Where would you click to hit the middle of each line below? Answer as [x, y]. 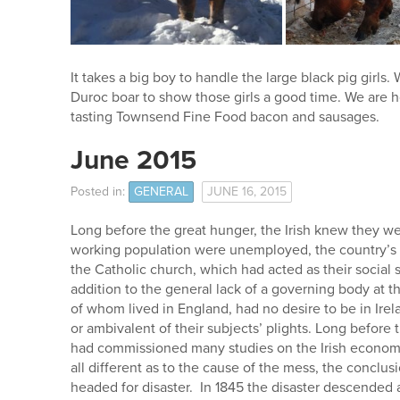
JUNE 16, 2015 [247, 192]
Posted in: [100, 192]
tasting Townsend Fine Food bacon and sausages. [225, 117]
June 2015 [133, 160]
